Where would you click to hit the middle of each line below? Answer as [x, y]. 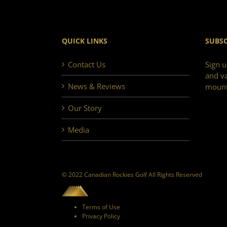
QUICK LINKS [85, 41]
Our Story [85, 108]
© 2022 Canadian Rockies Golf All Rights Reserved [132, 174]
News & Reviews [97, 86]
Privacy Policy [101, 216]
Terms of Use [101, 207]
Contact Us [87, 64]
